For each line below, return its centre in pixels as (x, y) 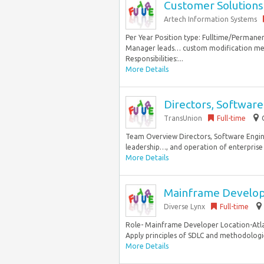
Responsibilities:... (154, 59)
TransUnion (183, 118)
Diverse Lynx (184, 207)
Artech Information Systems (210, 19)
